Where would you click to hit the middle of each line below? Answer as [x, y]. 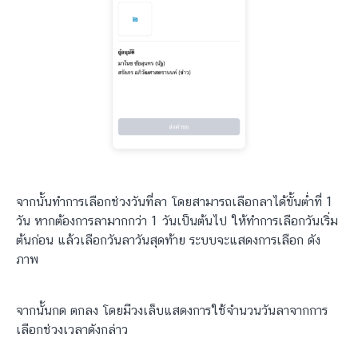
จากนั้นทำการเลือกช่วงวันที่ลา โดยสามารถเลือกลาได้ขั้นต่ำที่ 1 [175, 202]
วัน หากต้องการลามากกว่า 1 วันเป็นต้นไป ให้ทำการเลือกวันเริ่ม [177, 221]
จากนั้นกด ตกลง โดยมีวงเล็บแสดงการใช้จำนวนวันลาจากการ [172, 311]
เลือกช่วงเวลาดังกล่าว [72, 330]
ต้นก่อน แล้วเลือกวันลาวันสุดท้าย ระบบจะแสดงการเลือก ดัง [168, 241]
